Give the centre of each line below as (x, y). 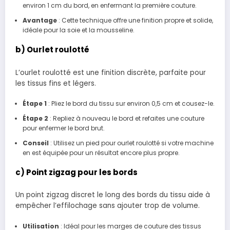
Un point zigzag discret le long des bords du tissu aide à (113, 195)
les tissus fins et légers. (56, 83)
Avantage (40, 21)
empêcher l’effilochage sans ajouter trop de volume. (108, 206)
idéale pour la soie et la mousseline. (78, 30)
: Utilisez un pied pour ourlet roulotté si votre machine (131, 143)
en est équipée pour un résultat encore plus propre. (101, 152)
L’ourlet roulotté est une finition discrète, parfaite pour (111, 72)
